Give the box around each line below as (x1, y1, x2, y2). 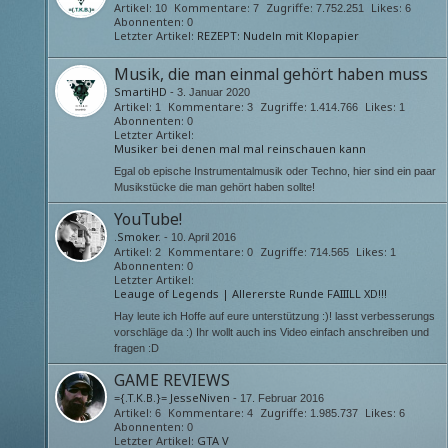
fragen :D (114, 341, 159, 354)
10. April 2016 (171, 230, 236, 243)
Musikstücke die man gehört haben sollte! (114, 180, 315, 193)
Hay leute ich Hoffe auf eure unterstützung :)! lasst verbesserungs (114, 309, 435, 322)
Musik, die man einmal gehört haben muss (114, 62, 428, 85)
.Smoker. (114, 228, 161, 244)
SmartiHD (114, 83, 167, 99)
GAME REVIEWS (114, 368, 230, 391)
